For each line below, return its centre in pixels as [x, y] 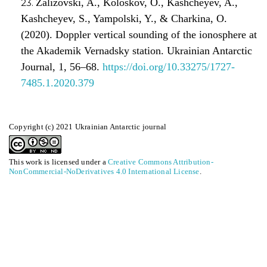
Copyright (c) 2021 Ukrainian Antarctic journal [88, 126]
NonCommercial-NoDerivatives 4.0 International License [104, 171]
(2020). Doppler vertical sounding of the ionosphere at [139, 34]
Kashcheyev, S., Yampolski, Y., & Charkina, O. [124, 18]
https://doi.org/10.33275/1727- [169, 66]
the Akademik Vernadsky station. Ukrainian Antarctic [136, 50]
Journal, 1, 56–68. [62, 66]
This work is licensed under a [58, 162]
